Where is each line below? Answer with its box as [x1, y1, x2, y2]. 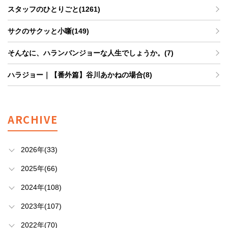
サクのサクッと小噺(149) [8, 27, 89, 35]
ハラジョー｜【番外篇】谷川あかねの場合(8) [8, 71, 152, 79]
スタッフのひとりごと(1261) [8, 5, 100, 13]
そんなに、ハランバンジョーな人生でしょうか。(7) [8, 49, 174, 57]
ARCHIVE [8, 112, 58, 127]
